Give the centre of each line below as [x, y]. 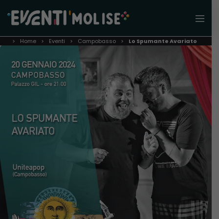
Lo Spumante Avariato [163, 41]
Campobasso [97, 41]
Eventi [57, 41]
